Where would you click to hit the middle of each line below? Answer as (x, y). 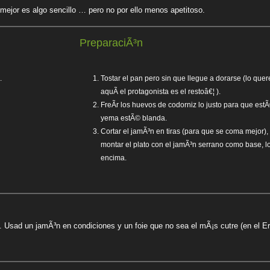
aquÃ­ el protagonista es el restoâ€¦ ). (161, 92)
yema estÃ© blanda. (134, 118)
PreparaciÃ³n (111, 43)
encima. (114, 158)
